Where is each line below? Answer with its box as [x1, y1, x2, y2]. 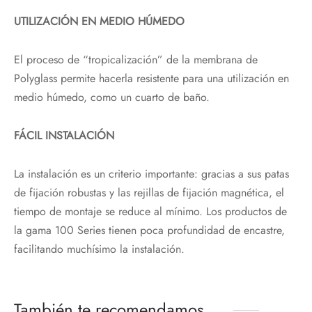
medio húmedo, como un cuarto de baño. [14, 88, 210, 105]
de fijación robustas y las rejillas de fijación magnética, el [14, 184, 284, 201]
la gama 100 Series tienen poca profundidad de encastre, [14, 221, 285, 238]
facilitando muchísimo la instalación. [14, 240, 185, 257]
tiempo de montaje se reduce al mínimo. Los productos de [14, 203, 287, 219]
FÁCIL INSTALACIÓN [14, 127, 114, 143]
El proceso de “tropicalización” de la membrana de [14, 51, 258, 68]
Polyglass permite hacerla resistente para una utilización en [14, 70, 289, 86]
